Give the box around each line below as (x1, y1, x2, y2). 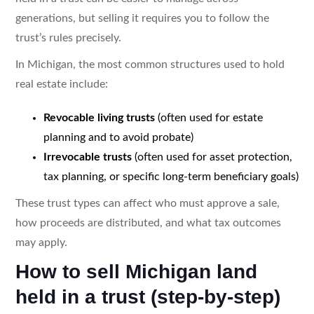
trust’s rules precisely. (15, 32, 121, 43)
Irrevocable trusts (43, 151, 132, 163)
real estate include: (15, 78, 108, 90)
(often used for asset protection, (131, 151, 292, 163)
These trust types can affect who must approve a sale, (15, 197, 280, 209)
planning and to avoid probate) (43, 131, 193, 143)
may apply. (15, 236, 67, 248)
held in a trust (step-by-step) (15, 285, 280, 308)
